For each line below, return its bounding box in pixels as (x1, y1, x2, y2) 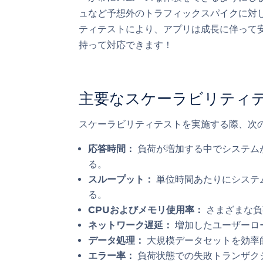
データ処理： (88, 234, 145, 246)
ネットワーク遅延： (88, 219, 173, 231)
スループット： (88, 173, 154, 185)
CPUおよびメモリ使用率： (88, 204, 204, 215)
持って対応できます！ (79, 39, 173, 50)
